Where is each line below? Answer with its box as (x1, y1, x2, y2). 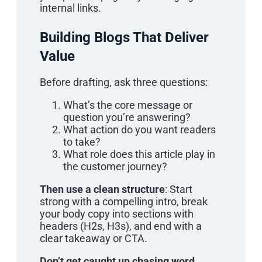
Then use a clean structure (40, 182, 165, 195)
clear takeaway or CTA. (40, 232, 147, 244)
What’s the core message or (63, 98, 192, 111)
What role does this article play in (63, 147, 215, 160)
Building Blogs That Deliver (40, 29, 209, 46)
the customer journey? (63, 160, 167, 173)
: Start (165, 182, 192, 195)
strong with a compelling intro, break (40, 195, 208, 208)
